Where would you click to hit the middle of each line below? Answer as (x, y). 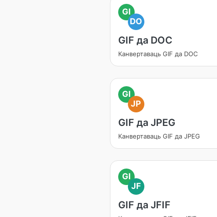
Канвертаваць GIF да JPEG (159, 136)
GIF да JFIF (144, 205)
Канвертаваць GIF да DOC (158, 54)
